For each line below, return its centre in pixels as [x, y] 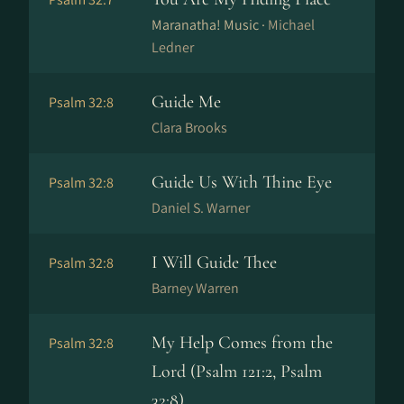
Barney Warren [195, 288]
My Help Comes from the [242, 343]
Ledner [173, 47]
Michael [291, 25]
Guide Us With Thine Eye [242, 182]
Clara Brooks [189, 128]
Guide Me [186, 102]
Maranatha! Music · [210, 25]
